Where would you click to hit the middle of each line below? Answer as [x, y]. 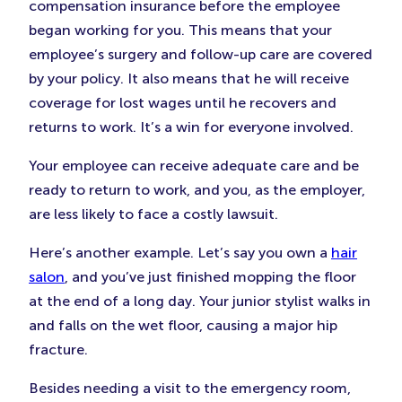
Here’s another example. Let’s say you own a [180, 253]
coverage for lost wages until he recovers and [183, 103]
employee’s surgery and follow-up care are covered [201, 54]
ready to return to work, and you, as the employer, [197, 190]
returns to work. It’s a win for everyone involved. [191, 127]
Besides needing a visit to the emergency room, [190, 388]
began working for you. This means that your [180, 30]
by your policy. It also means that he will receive [189, 79]
